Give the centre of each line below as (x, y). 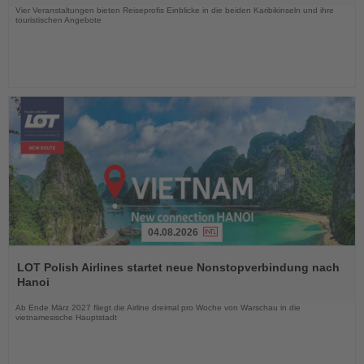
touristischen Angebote (58, 19)
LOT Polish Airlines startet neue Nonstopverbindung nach (178, 267)
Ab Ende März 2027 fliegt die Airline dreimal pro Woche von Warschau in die (158, 307)
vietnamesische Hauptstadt (66, 317)
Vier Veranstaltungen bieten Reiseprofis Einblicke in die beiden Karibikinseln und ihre (175, 10)
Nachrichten (39, 292)
